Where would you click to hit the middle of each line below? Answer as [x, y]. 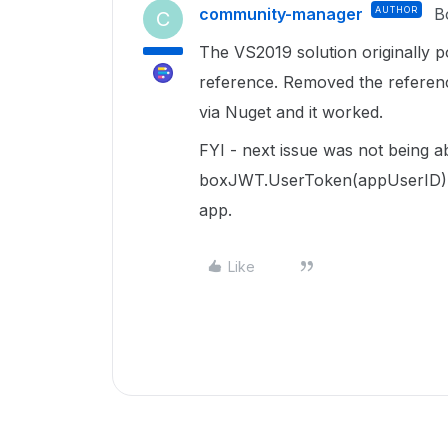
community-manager [281, 14]
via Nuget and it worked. [291, 112]
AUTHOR [396, 9]
